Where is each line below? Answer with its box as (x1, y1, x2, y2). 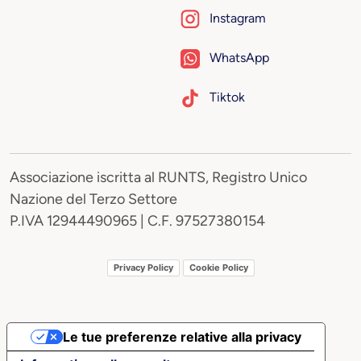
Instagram (210, 10, 266, 26)
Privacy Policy (113, 262, 173, 274)
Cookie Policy (189, 262, 248, 274)
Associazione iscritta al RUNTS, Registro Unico (10, 168, 307, 186)
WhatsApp (210, 49, 269, 65)
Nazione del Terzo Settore (10, 189, 180, 208)
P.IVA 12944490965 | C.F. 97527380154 (10, 211, 265, 230)
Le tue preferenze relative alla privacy (62, 328, 301, 345)
